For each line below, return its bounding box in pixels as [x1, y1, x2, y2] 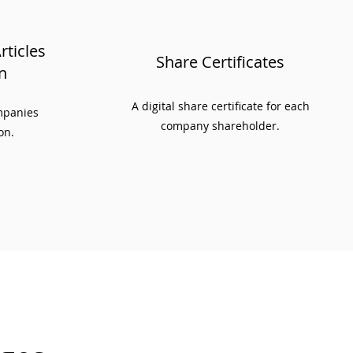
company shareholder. [161, 118, 280, 133]
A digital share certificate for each [131, 98, 310, 113]
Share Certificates [156, 51, 284, 72]
